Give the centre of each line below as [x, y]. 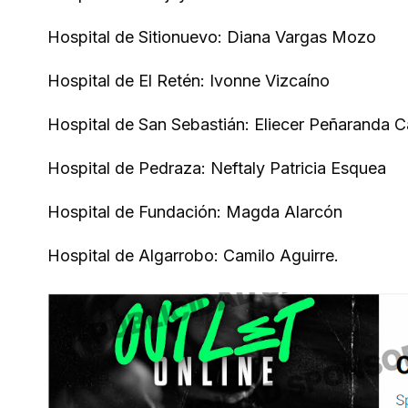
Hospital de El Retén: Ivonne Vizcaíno [189, 81]
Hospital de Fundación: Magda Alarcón [195, 212]
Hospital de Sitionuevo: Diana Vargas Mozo [212, 37]
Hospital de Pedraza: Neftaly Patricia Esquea [217, 168]
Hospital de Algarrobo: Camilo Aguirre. [193, 255]
